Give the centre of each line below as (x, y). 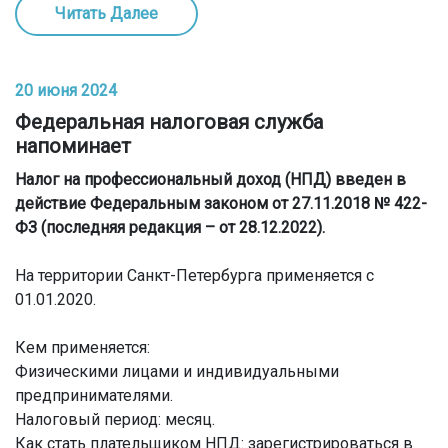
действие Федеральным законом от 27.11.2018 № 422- (221, 203)
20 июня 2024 (66, 90)
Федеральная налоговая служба (169, 122)
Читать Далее (106, 13)
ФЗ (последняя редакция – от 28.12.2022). (170, 227)
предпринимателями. (94, 395)
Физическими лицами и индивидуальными (177, 371)
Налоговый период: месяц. (115, 419)
